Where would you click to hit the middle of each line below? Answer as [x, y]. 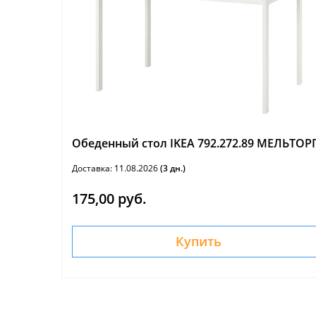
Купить [199, 241]
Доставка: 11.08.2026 [116, 168]
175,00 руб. [109, 199]
